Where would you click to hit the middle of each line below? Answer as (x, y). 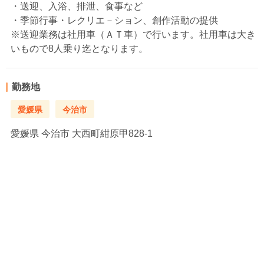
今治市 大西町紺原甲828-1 (96, 133)
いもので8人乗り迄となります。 (79, 49)
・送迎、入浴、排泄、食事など (77, 6)
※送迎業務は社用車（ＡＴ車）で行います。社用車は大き (133, 34)
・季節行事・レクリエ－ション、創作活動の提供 (114, 20)
